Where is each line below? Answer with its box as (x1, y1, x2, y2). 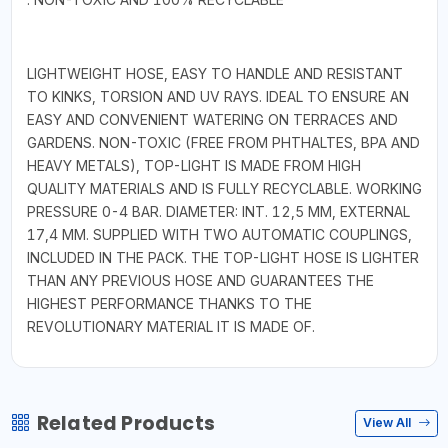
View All (363, 415, 414, 431)
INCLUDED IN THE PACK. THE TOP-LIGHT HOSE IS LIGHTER (26, 248, 419, 266)
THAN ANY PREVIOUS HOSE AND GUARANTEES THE (26, 271, 374, 289)
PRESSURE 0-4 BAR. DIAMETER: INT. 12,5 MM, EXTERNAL (26, 202, 410, 220)
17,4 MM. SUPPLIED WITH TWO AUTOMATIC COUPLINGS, (26, 225, 412, 243)
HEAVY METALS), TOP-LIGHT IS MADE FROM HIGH (26, 156, 361, 174)
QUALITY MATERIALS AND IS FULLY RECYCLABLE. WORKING (26, 179, 422, 197)
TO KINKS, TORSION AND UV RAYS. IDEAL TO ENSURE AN (26, 87, 409, 105)
